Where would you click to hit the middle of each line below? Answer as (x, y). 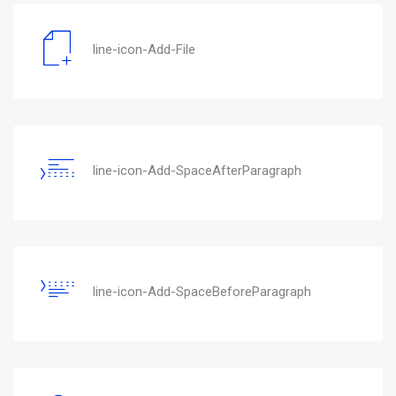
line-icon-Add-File (144, 49)
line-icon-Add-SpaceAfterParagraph (197, 170)
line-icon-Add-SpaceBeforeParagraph (202, 291)
